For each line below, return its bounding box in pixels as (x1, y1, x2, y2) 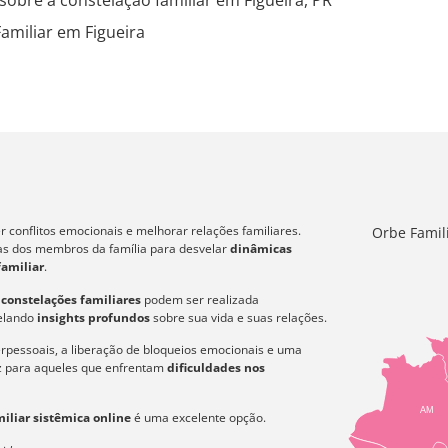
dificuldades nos (167, 358, 265, 376)
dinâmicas (227, 240, 292, 258)
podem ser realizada (141, 290, 259, 308)
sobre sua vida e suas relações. (150, 308, 327, 326)
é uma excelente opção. (131, 409, 266, 427)
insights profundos (37, 308, 150, 326)
